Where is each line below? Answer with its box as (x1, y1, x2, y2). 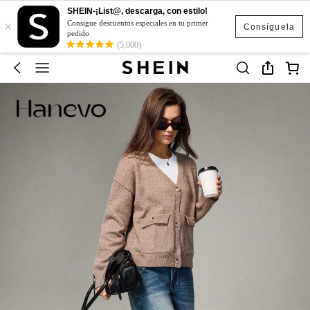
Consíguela (243, 21, 295, 32)
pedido (67, 29, 89, 37)
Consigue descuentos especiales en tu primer (67, 19, 208, 27)
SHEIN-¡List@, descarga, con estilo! (67, 6, 208, 16)
